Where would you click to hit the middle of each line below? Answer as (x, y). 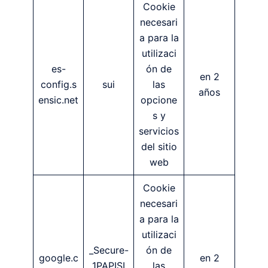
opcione (159, 100)
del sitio (159, 146)
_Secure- (109, 250)
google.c (58, 258)
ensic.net (58, 100)
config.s (58, 84)
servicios (159, 131)
